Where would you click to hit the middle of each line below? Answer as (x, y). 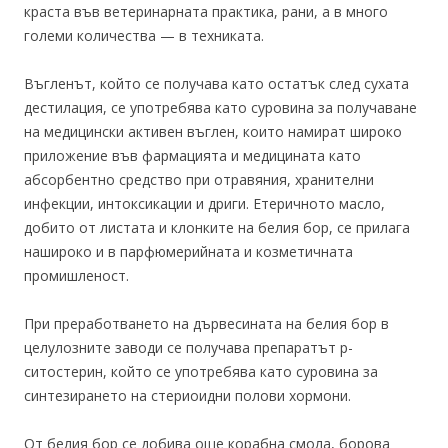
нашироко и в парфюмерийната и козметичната (188, 251)
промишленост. (76, 275)
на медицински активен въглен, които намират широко (213, 131)
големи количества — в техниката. (144, 35)
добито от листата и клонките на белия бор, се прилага (217, 227)
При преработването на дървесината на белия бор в (206, 323)
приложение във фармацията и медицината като (192, 155)
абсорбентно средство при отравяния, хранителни (199, 179)
